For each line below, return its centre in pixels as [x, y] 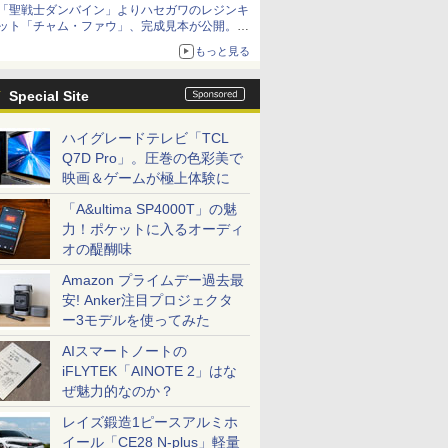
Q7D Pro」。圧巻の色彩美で [152, 158]
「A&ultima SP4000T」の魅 [149, 209]
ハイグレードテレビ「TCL [145, 138]
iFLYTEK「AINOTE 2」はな [149, 371]
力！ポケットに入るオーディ [153, 229]
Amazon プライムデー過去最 [153, 280]
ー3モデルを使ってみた [136, 320]
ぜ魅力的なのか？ [118, 391]
